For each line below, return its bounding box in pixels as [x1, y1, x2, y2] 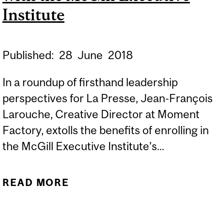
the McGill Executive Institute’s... [2, 139, 164, 153]
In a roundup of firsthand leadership [2, 75, 178, 89]
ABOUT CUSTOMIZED [85, 176, 201, 188]
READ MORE [2, 176, 70, 188]
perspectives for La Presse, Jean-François [2, 91, 213, 105]
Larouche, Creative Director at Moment [2, 107, 200, 121]
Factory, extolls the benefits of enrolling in [2, 123, 209, 137]
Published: [2, 48, 56, 62]
